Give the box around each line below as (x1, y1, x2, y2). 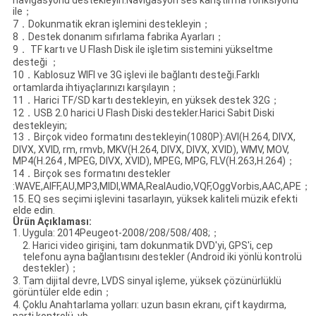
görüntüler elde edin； (12, 286, 112, 298)
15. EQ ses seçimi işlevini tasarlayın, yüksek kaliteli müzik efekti (12, 193, 298, 205)
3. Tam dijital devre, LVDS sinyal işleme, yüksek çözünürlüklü (12, 274, 281, 286)
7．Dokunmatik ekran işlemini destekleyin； (12, 18, 211, 30)
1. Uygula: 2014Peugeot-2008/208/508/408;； (12, 226, 220, 238)
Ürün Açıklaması (12, 215, 89, 227)
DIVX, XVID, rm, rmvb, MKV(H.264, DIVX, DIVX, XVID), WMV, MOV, (12, 143, 289, 155)
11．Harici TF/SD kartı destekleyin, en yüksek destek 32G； (12, 94, 280, 106)
